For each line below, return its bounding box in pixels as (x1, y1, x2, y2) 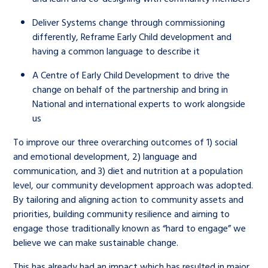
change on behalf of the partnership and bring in (32, 82, 229, 96)
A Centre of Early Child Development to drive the (32, 68, 230, 82)
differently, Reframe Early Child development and (32, 29, 232, 44)
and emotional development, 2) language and (13, 149, 197, 163)
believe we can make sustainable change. (13, 235, 179, 249)
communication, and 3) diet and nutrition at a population (13, 163, 243, 178)
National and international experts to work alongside (32, 96, 246, 111)
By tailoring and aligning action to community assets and (13, 192, 244, 206)
